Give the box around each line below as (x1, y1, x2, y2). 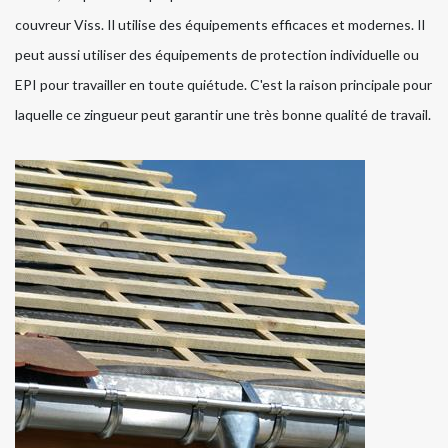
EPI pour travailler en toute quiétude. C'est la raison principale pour (15, 76, 432, 94)
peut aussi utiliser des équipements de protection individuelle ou (15, 46, 419, 64)
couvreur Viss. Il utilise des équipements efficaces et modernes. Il (15, 16, 425, 34)
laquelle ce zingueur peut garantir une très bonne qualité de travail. (15, 106, 431, 124)
